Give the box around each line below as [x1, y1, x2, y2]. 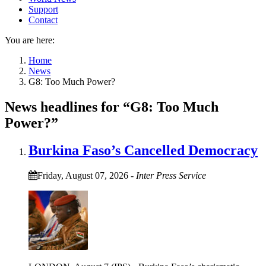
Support [28, 4, 58, 14]
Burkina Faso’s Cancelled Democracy [28, 142, 258, 159]
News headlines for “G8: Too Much [5, 99, 218, 115]
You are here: [5, 34, 55, 45]
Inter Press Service [136, 170, 206, 181]
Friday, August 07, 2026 [37, 170, 128, 181]
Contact [28, 14, 58, 25]
